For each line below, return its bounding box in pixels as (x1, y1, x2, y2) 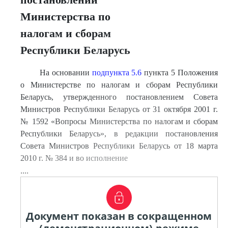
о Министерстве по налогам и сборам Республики (20, 80, 218, 89)
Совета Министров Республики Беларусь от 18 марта (20, 141, 218, 150)
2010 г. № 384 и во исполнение (20, 154, 128, 162)
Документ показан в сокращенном (26, 209, 212, 223)
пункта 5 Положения (141, 68, 218, 77)
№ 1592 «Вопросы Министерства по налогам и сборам (20, 117, 218, 126)
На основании (39, 68, 92, 77)
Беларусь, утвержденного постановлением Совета (20, 93, 218, 101)
